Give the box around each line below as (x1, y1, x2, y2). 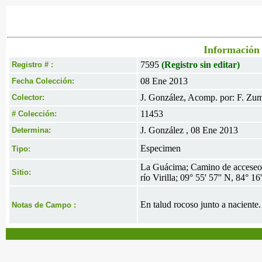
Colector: (12, 93, 44, 102)
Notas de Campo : (12, 201, 76, 209)
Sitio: (12, 168, 31, 177)
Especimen (140, 143, 181, 153)
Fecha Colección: (12, 77, 74, 85)
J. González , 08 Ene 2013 (140, 125, 238, 135)
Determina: (12, 126, 51, 135)
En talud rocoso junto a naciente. (140, 199, 261, 209)
